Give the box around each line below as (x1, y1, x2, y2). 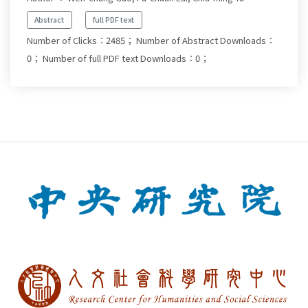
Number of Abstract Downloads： (136, 34, 275, 47)
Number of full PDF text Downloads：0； (43, 52, 209, 65)
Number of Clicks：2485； (27, 34, 134, 47)
